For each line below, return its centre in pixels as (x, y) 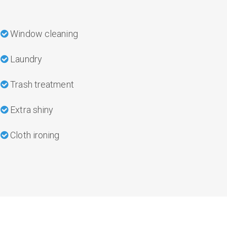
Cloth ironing (34, 135)
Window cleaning (43, 34)
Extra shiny (31, 110)
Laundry (25, 59)
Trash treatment (41, 84)
